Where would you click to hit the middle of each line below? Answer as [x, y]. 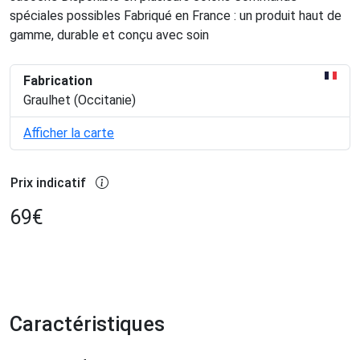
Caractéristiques [87, 325]
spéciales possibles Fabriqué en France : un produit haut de [176, 16]
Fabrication [58, 81]
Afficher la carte [69, 133]
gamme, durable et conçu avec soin [109, 35]
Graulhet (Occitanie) [80, 100]
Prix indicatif [48, 183]
